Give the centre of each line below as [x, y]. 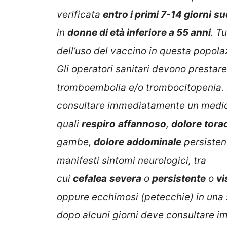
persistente [179, 179]
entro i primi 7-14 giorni [157, 15]
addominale [154, 142]
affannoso [142, 124]
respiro [99, 124]
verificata [80, 15]
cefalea [90, 179]
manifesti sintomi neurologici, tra [131, 161]
